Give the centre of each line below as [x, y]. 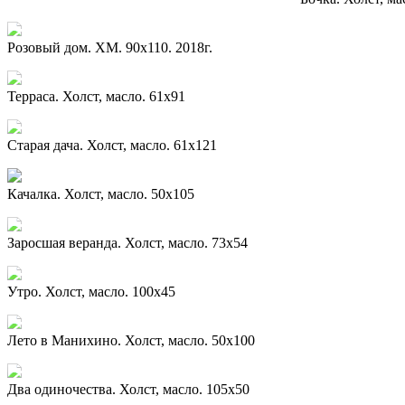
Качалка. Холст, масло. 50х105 [101, 193]
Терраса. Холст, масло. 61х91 [96, 96]
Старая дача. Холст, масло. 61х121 [112, 145]
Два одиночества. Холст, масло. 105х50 [128, 389]
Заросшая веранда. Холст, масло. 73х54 [127, 242]
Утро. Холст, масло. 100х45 [91, 291]
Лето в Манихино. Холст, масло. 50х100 [131, 340]
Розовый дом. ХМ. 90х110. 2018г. [110, 47]
